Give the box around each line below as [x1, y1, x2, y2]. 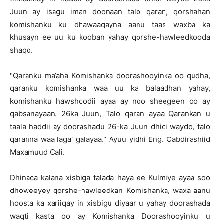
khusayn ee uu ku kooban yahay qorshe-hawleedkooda [10, 32, 210, 42]
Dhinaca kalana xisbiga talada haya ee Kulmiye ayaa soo [10, 173, 210, 182]
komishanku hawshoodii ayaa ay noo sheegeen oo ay [10, 96, 210, 106]
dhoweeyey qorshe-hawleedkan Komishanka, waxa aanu [10, 186, 210, 195]
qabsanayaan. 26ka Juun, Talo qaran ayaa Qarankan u [10, 109, 210, 118]
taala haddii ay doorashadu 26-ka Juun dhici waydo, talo [10, 122, 210, 131]
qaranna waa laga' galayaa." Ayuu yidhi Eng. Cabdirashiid [10, 135, 210, 144]
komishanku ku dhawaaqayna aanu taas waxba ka [10, 20, 210, 29]
